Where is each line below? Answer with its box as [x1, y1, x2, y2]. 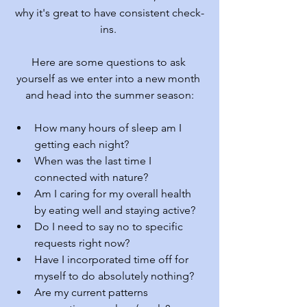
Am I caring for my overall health [34, 187, 194, 200]
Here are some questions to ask [31, 56, 188, 69]
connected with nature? [34, 171, 148, 184]
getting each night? [34, 138, 129, 151]
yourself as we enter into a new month [16, 72, 203, 85]
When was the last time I [34, 154, 154, 167]
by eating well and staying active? [34, 204, 195, 217]
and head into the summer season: [25, 88, 194, 101]
